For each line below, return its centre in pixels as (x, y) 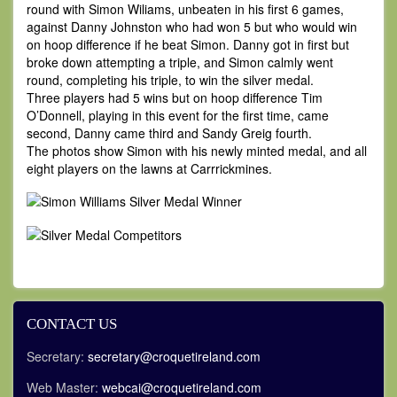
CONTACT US (72, 323)
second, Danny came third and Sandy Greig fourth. (169, 133)
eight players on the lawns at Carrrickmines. (149, 168)
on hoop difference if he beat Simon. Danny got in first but (188, 44)
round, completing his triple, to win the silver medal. (170, 80)
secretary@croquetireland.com (174, 356)
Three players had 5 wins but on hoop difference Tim (175, 97)
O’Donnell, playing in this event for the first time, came (178, 115)
